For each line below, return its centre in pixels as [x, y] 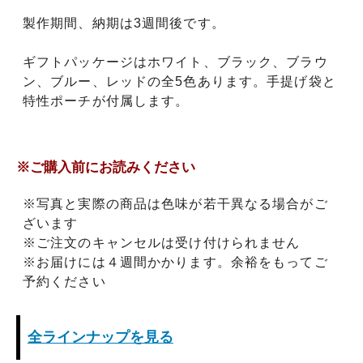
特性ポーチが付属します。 [106, 100]
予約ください [64, 281]
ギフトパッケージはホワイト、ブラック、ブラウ [175, 62]
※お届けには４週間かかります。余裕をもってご [175, 262]
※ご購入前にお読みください [106, 167]
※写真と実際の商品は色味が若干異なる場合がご [175, 203]
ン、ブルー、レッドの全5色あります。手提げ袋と [179, 81]
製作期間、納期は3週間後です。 [124, 23]
